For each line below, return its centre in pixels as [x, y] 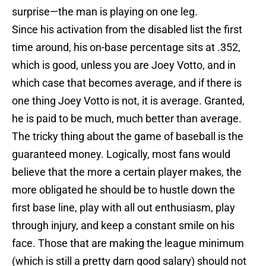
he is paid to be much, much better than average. [127, 119]
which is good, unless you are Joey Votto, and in [124, 65]
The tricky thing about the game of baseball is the [128, 137]
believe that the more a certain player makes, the [127, 172]
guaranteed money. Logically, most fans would [121, 154]
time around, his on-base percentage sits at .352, [126, 47]
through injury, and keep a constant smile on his [123, 226]
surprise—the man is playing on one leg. [105, 12]
